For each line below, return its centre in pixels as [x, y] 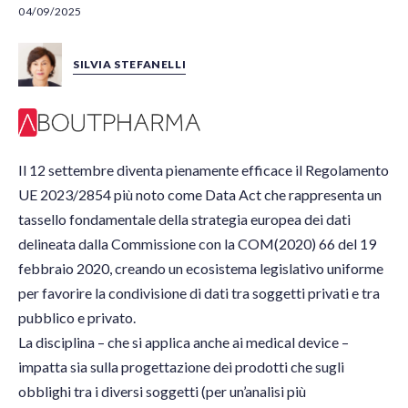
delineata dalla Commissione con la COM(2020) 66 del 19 [197, 244]
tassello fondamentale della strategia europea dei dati [184, 219]
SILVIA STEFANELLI [130, 64]
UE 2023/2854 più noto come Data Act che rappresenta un [200, 195]
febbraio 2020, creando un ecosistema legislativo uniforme [201, 269]
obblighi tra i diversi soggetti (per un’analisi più [162, 392]
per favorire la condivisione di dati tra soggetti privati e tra [199, 293]
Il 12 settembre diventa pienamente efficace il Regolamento [204, 170]
